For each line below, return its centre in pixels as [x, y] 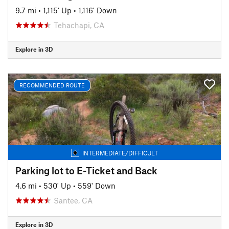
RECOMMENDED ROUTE [52, 85]
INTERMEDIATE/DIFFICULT [120, 153]
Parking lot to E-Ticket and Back [86, 170]
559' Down [97, 185]
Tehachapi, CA [79, 25]
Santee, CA [73, 200]
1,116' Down [98, 10]
